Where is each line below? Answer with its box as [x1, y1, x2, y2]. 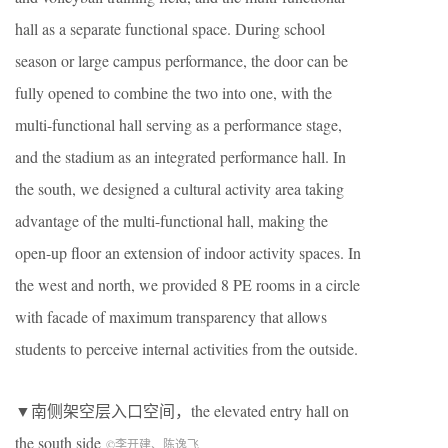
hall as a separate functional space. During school [15, 17, 325, 39]
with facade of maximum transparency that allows [15, 305, 327, 327]
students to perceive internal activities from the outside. [15, 337, 358, 359]
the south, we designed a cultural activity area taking [15, 177, 344, 199]
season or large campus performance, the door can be [15, 49, 348, 71]
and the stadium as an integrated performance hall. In [15, 145, 346, 167]
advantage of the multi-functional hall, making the [15, 209, 328, 231]
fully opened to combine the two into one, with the [15, 81, 332, 103]
